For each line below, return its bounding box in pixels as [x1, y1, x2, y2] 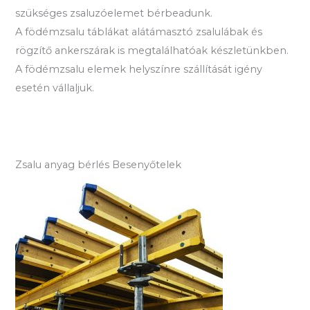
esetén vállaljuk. [15, 82, 95, 95]
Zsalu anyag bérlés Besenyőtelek [15, 158, 182, 171]
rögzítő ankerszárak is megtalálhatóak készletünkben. [15, 44, 289, 57]
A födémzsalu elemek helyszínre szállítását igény [15, 63, 263, 76]
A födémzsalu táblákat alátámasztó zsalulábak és [15, 26, 263, 39]
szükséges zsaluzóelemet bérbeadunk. [15, 7, 213, 20]
